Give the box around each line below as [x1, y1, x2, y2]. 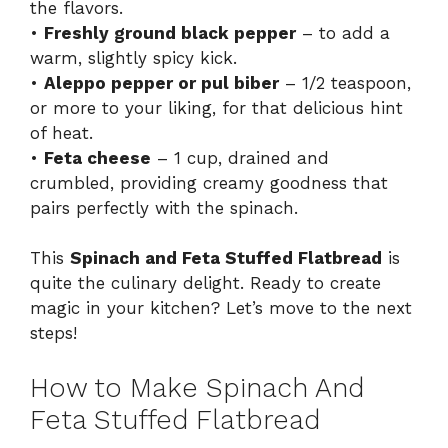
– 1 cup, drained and [151, 147, 329, 168]
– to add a [296, 22, 390, 43]
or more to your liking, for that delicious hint [30, 97, 403, 118]
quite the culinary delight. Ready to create [30, 273, 381, 294]
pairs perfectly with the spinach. [30, 197, 298, 218]
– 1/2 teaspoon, [279, 72, 411, 93]
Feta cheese [44, 147, 151, 168]
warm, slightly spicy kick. [30, 47, 237, 68]
